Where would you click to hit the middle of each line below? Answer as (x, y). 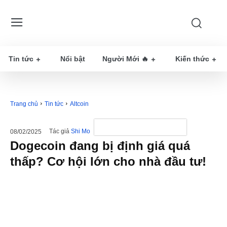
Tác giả (59, 131)
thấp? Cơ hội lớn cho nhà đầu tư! (108, 161)
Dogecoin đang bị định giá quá (100, 146)
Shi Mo (81, 131)
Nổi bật (73, 59)
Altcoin (79, 104)
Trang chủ (24, 104)
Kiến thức (192, 59)
